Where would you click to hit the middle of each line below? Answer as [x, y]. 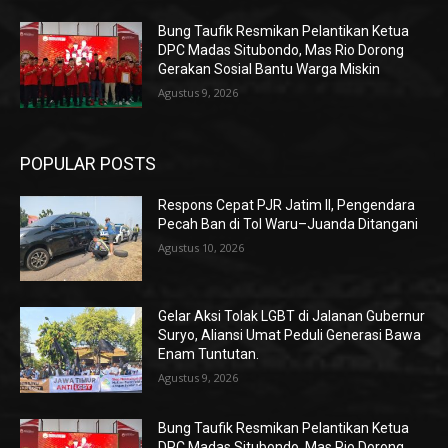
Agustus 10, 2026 [201, 247]
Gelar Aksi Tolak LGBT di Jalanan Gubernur [292, 316]
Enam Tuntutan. [209, 354]
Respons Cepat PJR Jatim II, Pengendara [287, 204]
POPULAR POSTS [88, 163]
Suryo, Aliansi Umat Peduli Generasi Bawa [290, 335]
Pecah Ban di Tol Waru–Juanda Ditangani [288, 223]
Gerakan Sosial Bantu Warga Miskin [269, 69]
